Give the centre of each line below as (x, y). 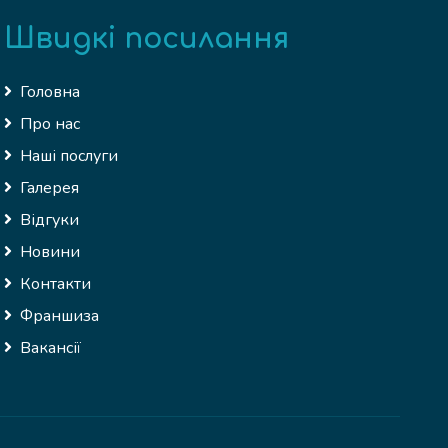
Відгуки (49, 220)
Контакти (55, 284)
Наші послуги (69, 156)
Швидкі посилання (146, 39)
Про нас (50, 124)
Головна (50, 92)
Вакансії (50, 348)
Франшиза (59, 316)
